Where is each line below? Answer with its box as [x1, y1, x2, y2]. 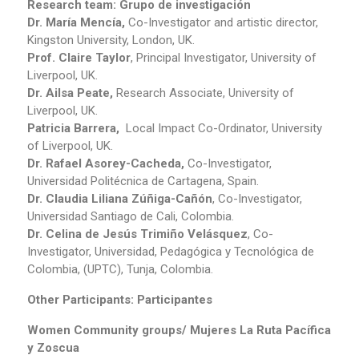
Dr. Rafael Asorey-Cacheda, [27, 155, 184, 171]
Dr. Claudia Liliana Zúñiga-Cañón [27, 191, 212, 206]
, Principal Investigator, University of [131, 50, 317, 65]
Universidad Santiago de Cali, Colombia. [27, 208, 234, 224]
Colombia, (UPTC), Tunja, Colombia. [27, 261, 213, 276]
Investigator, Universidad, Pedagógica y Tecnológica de [27, 244, 314, 259]
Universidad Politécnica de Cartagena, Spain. [27, 173, 259, 188]
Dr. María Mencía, [27, 14, 125, 30]
